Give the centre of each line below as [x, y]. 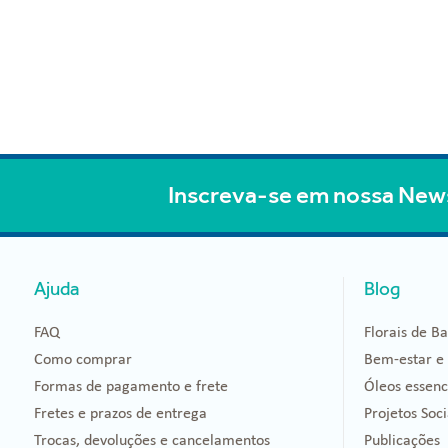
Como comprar [83, 358]
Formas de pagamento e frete [131, 385]
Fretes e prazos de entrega [120, 412]
